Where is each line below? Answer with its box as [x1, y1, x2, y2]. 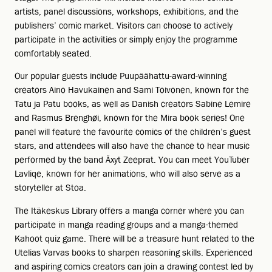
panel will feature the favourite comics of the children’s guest [15, 126, 251, 138]
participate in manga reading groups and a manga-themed [15, 219, 238, 231]
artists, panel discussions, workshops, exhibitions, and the [15, 5, 239, 18]
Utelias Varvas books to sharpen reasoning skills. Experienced [15, 246, 253, 259]
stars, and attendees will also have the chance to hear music [15, 140, 250, 152]
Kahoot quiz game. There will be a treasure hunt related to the [15, 233, 254, 245]
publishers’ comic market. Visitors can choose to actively [15, 19, 233, 32]
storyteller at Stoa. [15, 182, 86, 194]
